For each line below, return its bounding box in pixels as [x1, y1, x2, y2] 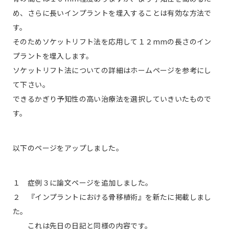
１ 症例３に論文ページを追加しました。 [13, 177, 153, 188]
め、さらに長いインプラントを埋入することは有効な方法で [13, 8, 212, 18]
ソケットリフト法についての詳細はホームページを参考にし [13, 65, 212, 76]
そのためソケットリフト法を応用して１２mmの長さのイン [13, 36, 212, 47]
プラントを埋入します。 [13, 51, 94, 61]
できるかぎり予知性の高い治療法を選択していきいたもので [13, 94, 212, 104]
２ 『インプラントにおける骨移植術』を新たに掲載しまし [13, 192, 212, 202]
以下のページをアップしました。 [13, 143, 123, 153]
